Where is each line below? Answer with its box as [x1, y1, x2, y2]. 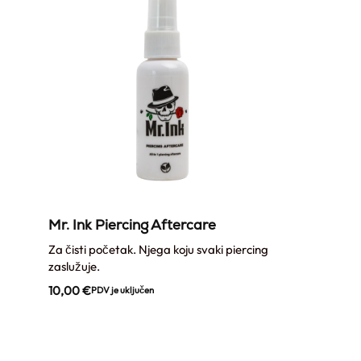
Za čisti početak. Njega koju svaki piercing [48, 241, 268, 257]
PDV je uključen [91, 284, 154, 296]
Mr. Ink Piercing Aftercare [48, 216, 216, 234]
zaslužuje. [48, 258, 100, 274]
